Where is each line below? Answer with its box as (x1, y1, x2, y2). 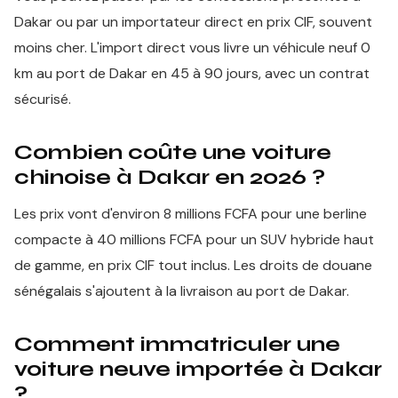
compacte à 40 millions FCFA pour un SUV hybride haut (14, 230, 374, 249)
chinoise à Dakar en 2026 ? (14, 164, 325, 190)
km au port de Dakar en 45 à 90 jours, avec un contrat (14, 64, 370, 83)
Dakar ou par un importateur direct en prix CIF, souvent (14, 12, 372, 31)
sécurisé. (14, 90, 71, 108)
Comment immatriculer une (14, 331, 340, 357)
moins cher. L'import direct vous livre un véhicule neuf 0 (14, 38, 370, 57)
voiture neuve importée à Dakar (14, 356, 382, 382)
